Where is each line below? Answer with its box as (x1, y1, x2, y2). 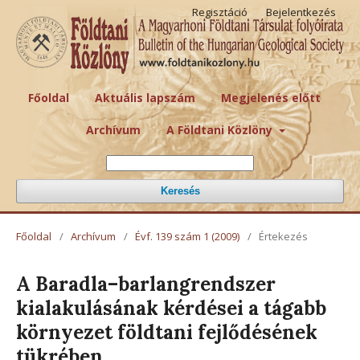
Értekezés (259, 228, 308, 243)
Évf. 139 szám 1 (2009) (135, 228, 239, 243)
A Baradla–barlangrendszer (16, 271, 276, 297)
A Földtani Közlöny (166, 121, 276, 137)
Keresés (160, 184, 200, 197)
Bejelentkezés (266, 5, 336, 19)
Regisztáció (192, 5, 247, 19)
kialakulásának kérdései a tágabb (16, 295, 326, 321)
